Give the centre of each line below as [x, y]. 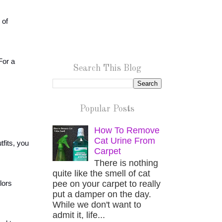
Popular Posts [107, 109]
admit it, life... [79, 215]
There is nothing [126, 163]
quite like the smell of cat [101, 174]
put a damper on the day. [102, 194]
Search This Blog [107, 68]
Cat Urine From [125, 140]
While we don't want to [97, 205]
